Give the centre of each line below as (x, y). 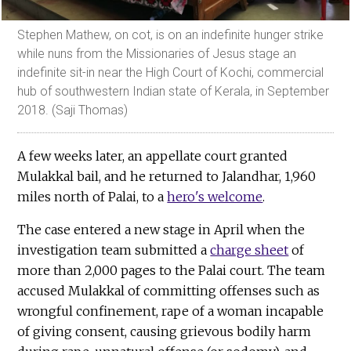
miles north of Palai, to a (92, 196)
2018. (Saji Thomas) (73, 110)
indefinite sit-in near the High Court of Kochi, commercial (171, 72)
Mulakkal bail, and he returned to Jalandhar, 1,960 (167, 176)
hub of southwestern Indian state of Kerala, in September (174, 91)
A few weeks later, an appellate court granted (153, 156)
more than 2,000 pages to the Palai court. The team (172, 270)
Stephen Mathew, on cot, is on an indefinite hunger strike (171, 34)
